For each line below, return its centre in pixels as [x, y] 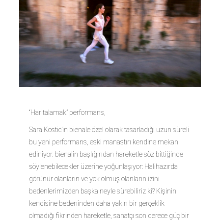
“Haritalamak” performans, [67, 113]
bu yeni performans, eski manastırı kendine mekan [104, 142]
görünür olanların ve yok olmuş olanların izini [94, 179]
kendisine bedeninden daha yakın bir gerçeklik [97, 204]
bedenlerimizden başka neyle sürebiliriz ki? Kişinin [103, 191]
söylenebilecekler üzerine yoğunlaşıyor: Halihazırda [103, 167]
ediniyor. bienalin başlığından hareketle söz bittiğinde [106, 154]
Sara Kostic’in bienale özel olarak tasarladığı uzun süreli [109, 130]
